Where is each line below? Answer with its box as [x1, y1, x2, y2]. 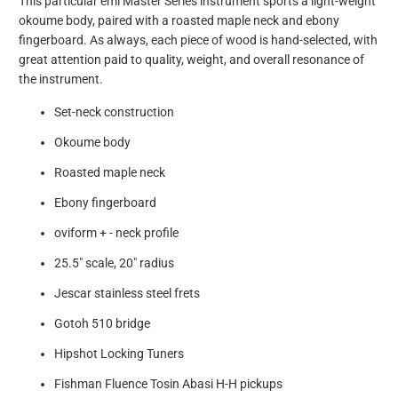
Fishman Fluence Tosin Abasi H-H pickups [54, 377, 283, 392]
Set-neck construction [54, 105, 175, 120]
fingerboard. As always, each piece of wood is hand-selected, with [19, 33, 378, 48]
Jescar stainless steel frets [54, 286, 201, 301]
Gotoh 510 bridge [54, 316, 151, 331]
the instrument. [19, 72, 104, 87]
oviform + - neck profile [54, 226, 179, 241]
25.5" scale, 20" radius [54, 256, 175, 271]
